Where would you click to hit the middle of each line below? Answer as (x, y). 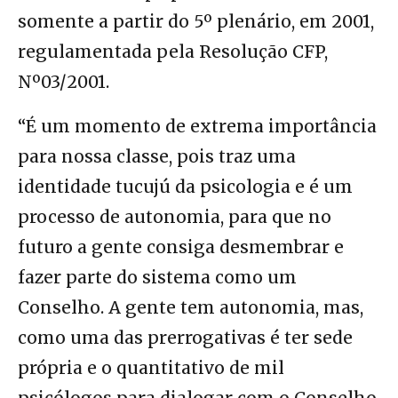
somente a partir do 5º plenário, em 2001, (196, 21)
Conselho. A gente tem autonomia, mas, (191, 307)
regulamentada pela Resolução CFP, (173, 51)
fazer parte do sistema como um (157, 277)
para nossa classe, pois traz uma (157, 156)
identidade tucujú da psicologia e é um (185, 186)
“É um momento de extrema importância (197, 126)
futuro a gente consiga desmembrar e (181, 247)
